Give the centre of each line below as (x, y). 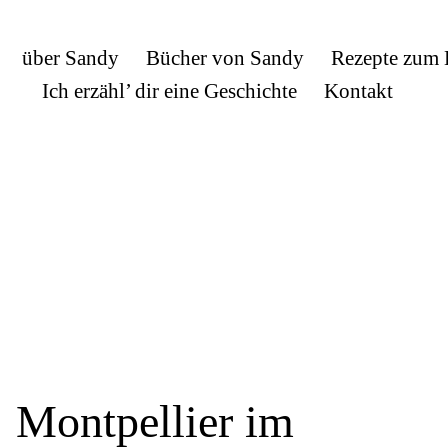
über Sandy (71, 58)
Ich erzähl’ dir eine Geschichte (170, 91)
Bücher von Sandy (225, 58)
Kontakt (359, 91)
